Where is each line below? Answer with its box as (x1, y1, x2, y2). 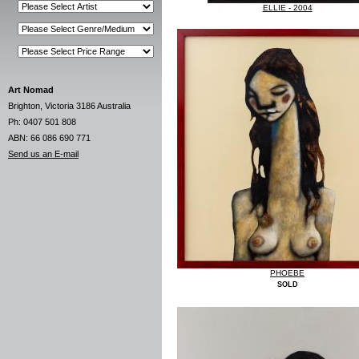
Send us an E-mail (8, 149, 79, 159)
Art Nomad (8, 85, 54, 95)
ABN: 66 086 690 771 (8, 133, 91, 143)
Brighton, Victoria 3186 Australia (8, 101, 131, 111)
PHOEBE (270, 268, 305, 277)
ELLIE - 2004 (262, 3, 313, 12)
